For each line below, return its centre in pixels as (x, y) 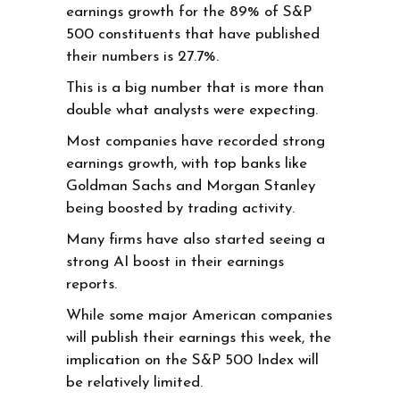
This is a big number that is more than (195, 87)
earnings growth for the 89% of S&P (189, 12)
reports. (94, 284)
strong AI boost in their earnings (175, 262)
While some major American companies (199, 315)
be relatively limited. (137, 382)
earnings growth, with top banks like (187, 163)
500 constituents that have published (193, 34)
